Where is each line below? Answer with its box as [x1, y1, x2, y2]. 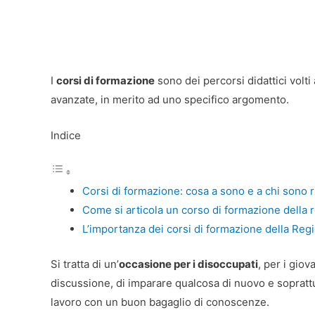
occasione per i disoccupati [119, 257, 258, 271]
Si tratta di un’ [51, 257, 119, 271]
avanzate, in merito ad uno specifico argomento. [51, 93, 289, 106]
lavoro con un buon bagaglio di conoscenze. [51, 295, 269, 309]
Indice [51, 129, 81, 142]
